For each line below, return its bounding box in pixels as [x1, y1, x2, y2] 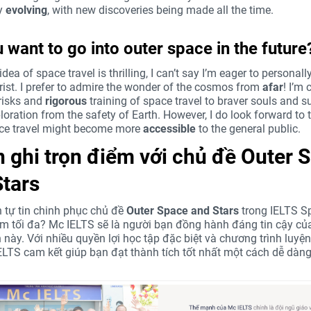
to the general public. [196, 122, 301, 136]
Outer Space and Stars [124, 204, 239, 218]
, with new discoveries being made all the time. [47, 3, 274, 17]
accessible [143, 122, 196, 136]
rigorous [45, 94, 87, 108]
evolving [6, 3, 47, 17]
